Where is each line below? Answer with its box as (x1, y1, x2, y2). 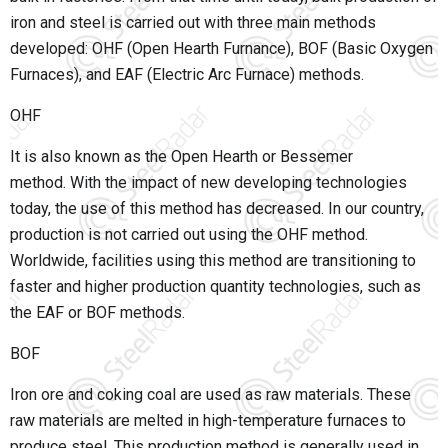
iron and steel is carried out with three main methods (10, 13, 376, 33)
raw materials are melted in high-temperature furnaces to (10, 411, 406, 431)
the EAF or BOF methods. (10, 303, 185, 323)
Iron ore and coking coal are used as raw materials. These (10, 385, 411, 405)
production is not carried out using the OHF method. (10, 225, 368, 245)
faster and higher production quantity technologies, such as (10, 277, 421, 297)
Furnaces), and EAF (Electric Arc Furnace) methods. (10, 65, 364, 85)
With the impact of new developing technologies (70, 173, 407, 193)
